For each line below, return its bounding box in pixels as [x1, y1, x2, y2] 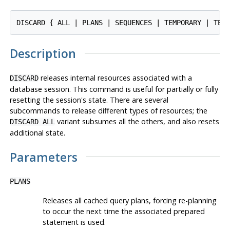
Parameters [9, 148, 78, 165]
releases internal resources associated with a [38, 73, 192, 83]
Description [9, 45, 76, 62]
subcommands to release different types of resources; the [9, 106, 207, 116]
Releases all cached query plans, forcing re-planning [42, 195, 217, 205]
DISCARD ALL [9, 118, 55, 126]
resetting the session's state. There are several [9, 95, 168, 105]
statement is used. [42, 217, 106, 227]
